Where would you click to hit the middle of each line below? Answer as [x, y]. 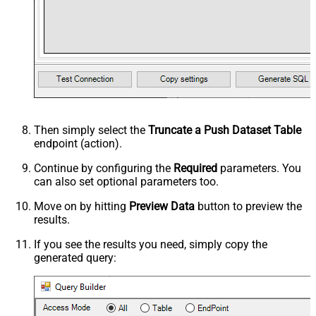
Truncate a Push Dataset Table [225, 130]
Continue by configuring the [104, 169]
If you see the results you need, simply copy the [151, 245]
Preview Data [162, 207]
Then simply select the [91, 130]
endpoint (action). [78, 144]
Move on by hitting [81, 207]
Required [195, 169]
